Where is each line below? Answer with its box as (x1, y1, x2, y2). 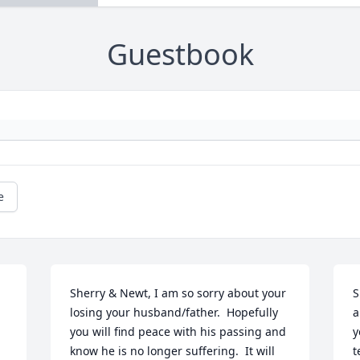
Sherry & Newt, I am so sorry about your (70, 285, 287, 301)
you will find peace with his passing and (70, 324, 287, 340)
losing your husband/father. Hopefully (70, 305, 279, 321)
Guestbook (106, 35, 254, 75)
